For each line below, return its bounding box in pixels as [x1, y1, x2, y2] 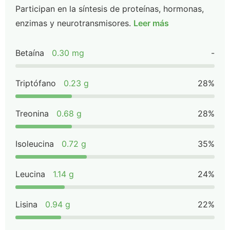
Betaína [15, 48, 44, 58]
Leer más [133, 18, 169, 28]
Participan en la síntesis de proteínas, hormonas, [15, 4, 204, 14]
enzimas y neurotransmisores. [15, 18, 131, 28]
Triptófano [15, 78, 56, 88]
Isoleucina [15, 139, 54, 149]
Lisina [15, 199, 37, 209]
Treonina [15, 108, 49, 119]
